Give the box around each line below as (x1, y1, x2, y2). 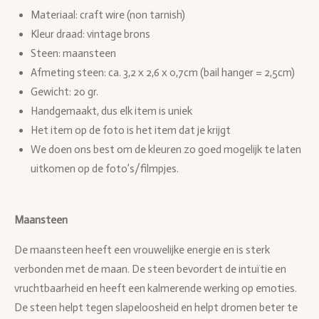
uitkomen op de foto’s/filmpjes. (30, 162, 179, 176)
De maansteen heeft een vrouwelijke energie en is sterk (14, 244, 270, 257)
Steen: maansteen (30, 47, 116, 61)
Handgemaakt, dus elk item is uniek (30, 105, 192, 118)
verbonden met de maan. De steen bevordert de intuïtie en (14, 263, 286, 276)
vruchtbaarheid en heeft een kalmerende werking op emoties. (14, 282, 297, 296)
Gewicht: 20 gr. (30, 85, 98, 99)
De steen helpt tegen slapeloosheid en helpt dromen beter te (14, 301, 298, 315)
